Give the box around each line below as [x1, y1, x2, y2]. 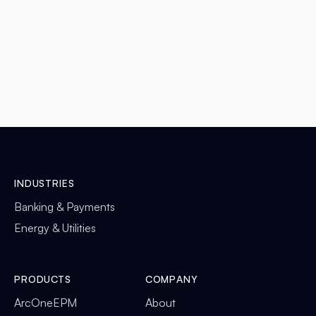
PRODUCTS [14, 272, 71, 285]
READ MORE [14, 63, 87, 78]
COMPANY [145, 272, 198, 285]
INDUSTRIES [14, 176, 75, 189]
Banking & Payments [14, 199, 115, 214]
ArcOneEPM [14, 295, 77, 310]
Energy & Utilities [14, 220, 96, 235]
